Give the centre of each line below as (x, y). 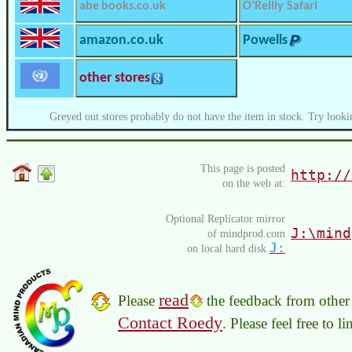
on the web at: (254, 183)
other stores (115, 78)
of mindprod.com (246, 233)
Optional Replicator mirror (225, 218)
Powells (265, 40)
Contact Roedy (170, 322)
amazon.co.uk (121, 40)
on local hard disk (228, 248)
